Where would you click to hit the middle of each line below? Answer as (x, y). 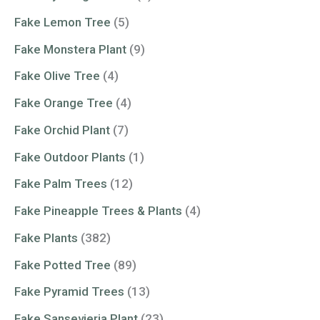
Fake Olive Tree (57, 76)
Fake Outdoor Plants (70, 157)
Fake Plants (46, 237)
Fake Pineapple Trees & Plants (98, 211)
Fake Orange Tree (64, 103)
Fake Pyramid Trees (69, 292)
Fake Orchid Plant (62, 130)
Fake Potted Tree (62, 265)
